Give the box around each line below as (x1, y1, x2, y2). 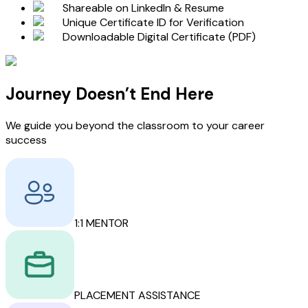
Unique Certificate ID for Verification (63, 14, 244, 30)
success (5, 132, 47, 147)
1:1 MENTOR (74, 215, 129, 230)
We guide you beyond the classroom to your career (5, 118, 265, 133)
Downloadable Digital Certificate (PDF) (63, 29, 256, 44)
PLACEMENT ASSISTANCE (74, 287, 201, 302)
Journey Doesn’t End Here (5, 82, 214, 104)
